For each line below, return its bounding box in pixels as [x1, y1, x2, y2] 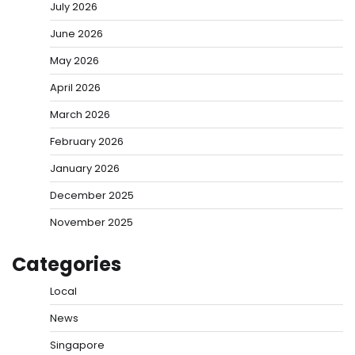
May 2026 [50, 52, 99, 68]
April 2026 [50, 79, 101, 95]
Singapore [50, 337, 105, 353]
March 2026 [50, 106, 110, 122]
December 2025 [50, 187, 134, 203]
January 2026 [50, 160, 120, 176]
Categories [12, 250, 121, 277]
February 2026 [50, 133, 124, 149]
